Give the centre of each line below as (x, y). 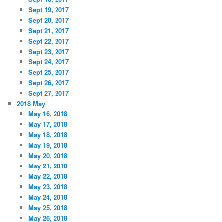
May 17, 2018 (48, 124)
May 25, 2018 (48, 207)
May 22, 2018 (48, 176)
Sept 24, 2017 (48, 61)
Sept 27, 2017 (48, 93)
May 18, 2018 (48, 134)
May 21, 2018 (48, 166)
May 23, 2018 (48, 186)
